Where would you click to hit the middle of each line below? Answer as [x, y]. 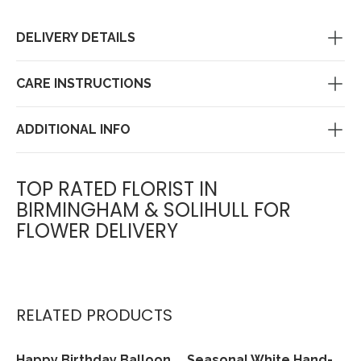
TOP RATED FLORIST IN [117, 189]
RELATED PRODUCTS [94, 315]
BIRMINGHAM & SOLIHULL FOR [154, 210]
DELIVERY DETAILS [76, 38]
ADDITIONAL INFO [73, 130]
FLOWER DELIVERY [97, 230]
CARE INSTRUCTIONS [84, 84]
